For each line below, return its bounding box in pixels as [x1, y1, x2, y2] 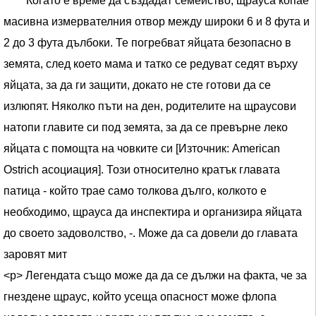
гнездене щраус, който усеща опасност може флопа [4, 291, 276, 303]
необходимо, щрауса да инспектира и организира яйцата [4, 206, 302, 218]
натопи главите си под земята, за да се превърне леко [4, 121, 288, 133]
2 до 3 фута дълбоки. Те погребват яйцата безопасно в [4, 37, 291, 49]
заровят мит [4, 248, 67, 260]
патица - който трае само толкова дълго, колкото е [4, 185, 267, 197]
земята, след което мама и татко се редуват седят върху [4, 58, 298, 70]
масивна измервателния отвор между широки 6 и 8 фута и [4, 16, 310, 28]
